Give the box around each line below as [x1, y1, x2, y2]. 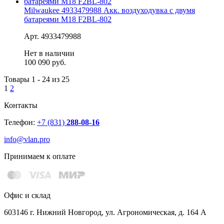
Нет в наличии [24, 48, 74, 57]
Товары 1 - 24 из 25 [4, 74, 69, 83]
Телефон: [4, 117, 37, 126]
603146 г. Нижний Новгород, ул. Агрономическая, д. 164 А [4, 207, 206, 216]
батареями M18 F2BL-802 [24, 14, 111, 23]
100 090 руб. [24, 57, 66, 66]
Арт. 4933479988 [24, 31, 81, 40]
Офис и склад [4, 190, 50, 199]
